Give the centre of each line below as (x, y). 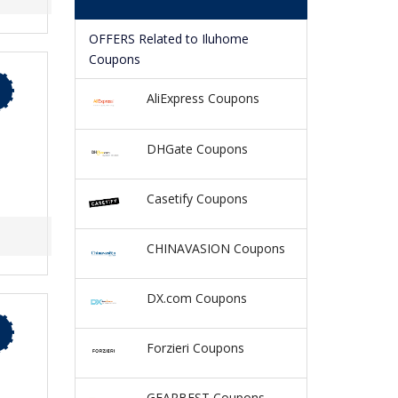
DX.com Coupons (196, 298)
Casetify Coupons (197, 198)
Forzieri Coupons (195, 348)
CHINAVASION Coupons (215, 248)
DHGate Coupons (197, 148)
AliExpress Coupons (203, 99)
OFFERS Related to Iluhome (168, 39)
